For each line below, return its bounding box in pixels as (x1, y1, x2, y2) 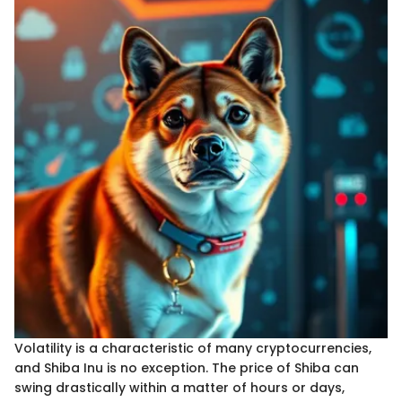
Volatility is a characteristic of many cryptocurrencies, (14, 338, 371, 357)
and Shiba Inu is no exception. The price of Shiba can (14, 358, 359, 377)
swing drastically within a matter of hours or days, (14, 378, 345, 397)
